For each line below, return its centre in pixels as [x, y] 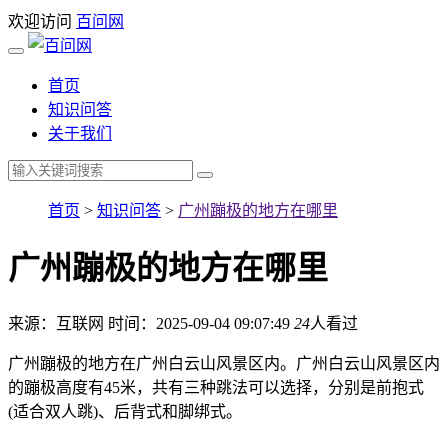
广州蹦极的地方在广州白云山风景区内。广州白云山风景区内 [224, 363]
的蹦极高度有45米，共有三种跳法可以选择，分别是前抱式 [216, 387]
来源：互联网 [56, 323]
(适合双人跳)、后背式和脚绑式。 [125, 411]
